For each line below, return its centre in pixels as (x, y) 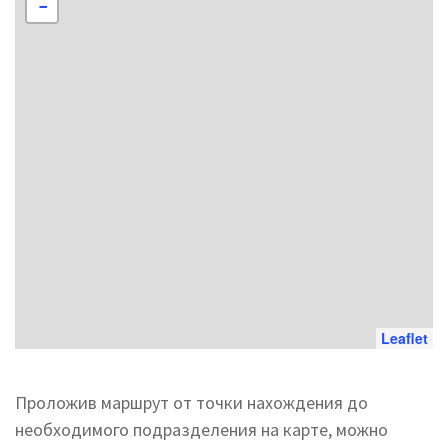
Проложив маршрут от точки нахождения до (191, 402)
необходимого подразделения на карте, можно (201, 429)
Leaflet (404, 338)
